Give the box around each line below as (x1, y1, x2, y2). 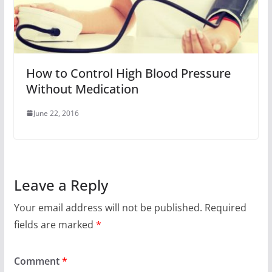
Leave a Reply (13, 174, 108, 195)
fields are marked (13, 217, 96, 231)
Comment (13, 254, 62, 268)
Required (204, 200, 246, 214)
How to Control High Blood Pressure (25, 64, 231, 81)
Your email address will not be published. (13, 200, 202, 214)
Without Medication (25, 80, 138, 97)
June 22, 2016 (33, 107, 79, 118)
